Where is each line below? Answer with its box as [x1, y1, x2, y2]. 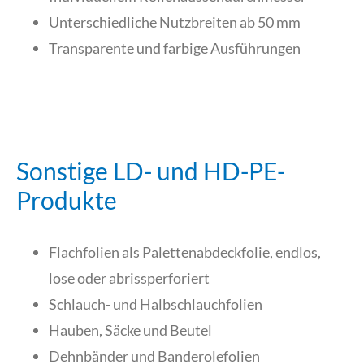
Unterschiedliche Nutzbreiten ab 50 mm [49, 12, 301, 31]
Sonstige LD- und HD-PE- [16, 155, 285, 185]
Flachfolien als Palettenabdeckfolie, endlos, [49, 242, 321, 261]
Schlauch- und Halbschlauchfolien [49, 294, 262, 313]
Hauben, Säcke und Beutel [49, 320, 212, 339]
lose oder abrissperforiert [49, 268, 210, 287]
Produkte [16, 184, 117, 214]
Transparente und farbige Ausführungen [49, 38, 301, 57]
